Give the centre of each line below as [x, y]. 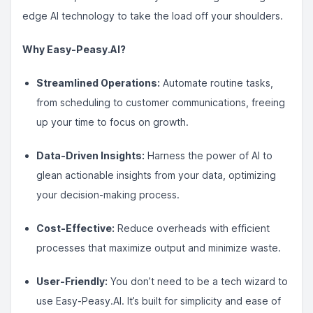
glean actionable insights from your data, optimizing [156, 175]
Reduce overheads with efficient [192, 228]
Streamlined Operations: [98, 83]
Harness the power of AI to [209, 155]
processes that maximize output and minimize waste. [159, 248]
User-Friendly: [72, 281]
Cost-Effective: [75, 228]
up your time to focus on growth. [112, 122]
